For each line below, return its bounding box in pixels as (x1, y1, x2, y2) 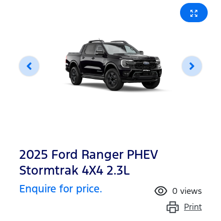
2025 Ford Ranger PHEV (19, 147, 158, 162)
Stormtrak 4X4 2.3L (19, 162, 130, 178)
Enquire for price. (19, 182, 102, 195)
